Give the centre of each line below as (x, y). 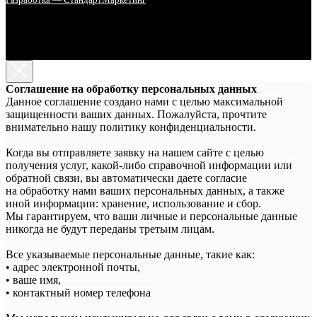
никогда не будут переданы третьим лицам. (110, 229)
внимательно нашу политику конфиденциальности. (131, 127)
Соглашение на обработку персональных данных (131, 88)
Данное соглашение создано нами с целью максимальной (144, 101)
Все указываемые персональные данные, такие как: (130, 254)
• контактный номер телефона (78, 292)
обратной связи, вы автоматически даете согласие (126, 178)
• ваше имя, (33, 279)
